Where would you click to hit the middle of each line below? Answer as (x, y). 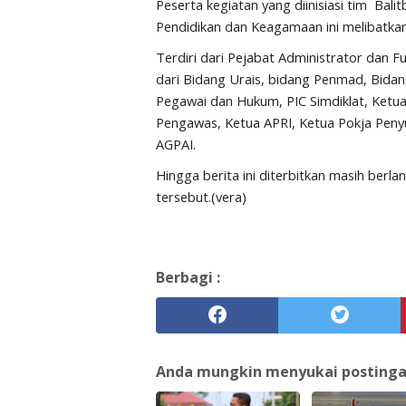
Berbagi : (188, 277)
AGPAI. (176, 144)
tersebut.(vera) (201, 197)
